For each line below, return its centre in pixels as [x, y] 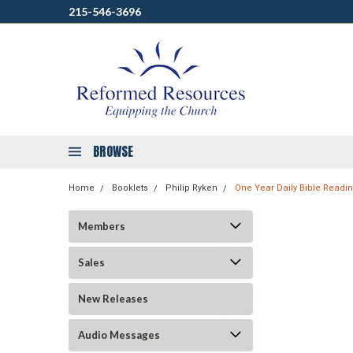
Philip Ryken [191, 188]
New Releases [113, 299]
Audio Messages [119, 335]
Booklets [130, 188]
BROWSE [113, 151]
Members [102, 226]
